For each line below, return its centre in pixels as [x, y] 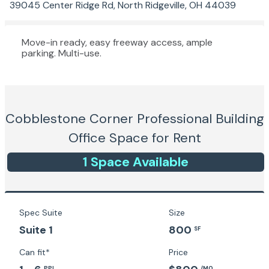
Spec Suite [41, 213]
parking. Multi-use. [62, 53]
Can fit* [35, 252]
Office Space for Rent [134, 138]
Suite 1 [36, 230]
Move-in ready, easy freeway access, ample [117, 42]
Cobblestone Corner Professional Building [134, 119]
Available [159, 162]
